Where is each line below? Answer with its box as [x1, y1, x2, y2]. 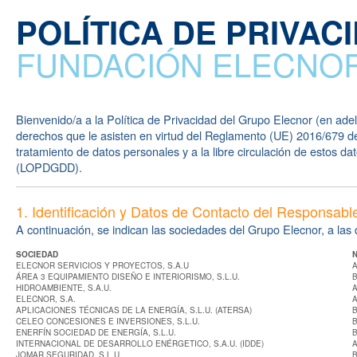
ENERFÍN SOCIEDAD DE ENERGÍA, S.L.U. [16, 327, 176, 338]
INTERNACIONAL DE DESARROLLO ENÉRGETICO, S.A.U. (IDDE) [16, 338, 264, 349]
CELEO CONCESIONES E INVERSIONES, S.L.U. [16, 316, 200, 327]
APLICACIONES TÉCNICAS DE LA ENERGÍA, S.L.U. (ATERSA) [16, 304, 252, 316]
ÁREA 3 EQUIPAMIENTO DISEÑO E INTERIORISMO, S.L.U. [16, 271, 240, 282]
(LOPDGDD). [16, 159, 82, 175]
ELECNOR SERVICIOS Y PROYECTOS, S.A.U [16, 260, 189, 271]
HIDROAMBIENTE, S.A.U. [16, 282, 112, 293]
